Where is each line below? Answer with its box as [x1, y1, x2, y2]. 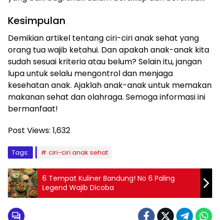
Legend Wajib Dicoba [42, 182, 114, 192]
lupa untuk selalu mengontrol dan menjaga [8, 67, 173, 79]
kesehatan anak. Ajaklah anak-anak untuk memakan [8, 79, 212, 91]
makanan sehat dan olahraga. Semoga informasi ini [8, 91, 205, 103]
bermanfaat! [8, 103, 58, 114]
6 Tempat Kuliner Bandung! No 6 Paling [42, 173, 175, 183]
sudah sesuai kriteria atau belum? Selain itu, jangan [8, 55, 202, 67]
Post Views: [8, 124, 51, 136]
